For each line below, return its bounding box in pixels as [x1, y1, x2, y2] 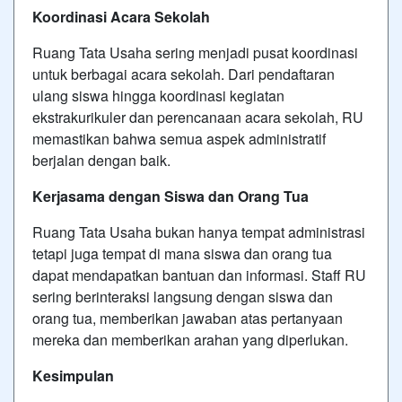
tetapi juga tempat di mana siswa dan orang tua [32, 243, 332, 264]
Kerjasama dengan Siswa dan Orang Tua [32, 186, 309, 206]
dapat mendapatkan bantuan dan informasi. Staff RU [32, 265, 366, 285]
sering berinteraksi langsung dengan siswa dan [32, 286, 333, 307]
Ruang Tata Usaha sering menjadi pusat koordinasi [32, 42, 358, 63]
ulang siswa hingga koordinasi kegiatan [32, 85, 284, 106]
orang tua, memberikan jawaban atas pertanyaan [32, 308, 343, 328]
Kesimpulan [32, 365, 114, 386]
